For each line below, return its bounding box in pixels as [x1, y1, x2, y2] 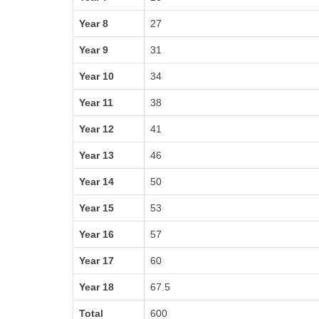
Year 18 [79, 281, 114, 293]
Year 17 [79, 255, 114, 266]
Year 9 [79, 44, 108, 56]
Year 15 [79, 202, 114, 214]
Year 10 [79, 70, 114, 82]
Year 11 [79, 97, 113, 108]
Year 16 [79, 229, 114, 240]
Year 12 [79, 123, 114, 135]
